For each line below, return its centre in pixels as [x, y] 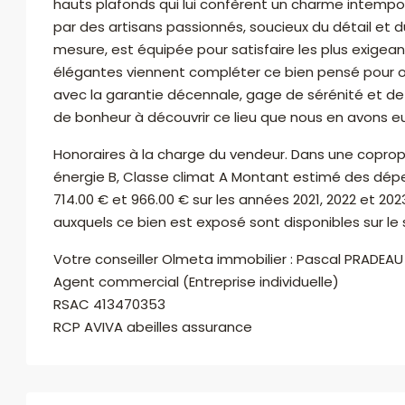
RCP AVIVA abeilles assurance [153, 327]
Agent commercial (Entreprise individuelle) [196, 282]
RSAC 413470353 [109, 304]
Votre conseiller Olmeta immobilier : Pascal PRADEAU [228, 259]
